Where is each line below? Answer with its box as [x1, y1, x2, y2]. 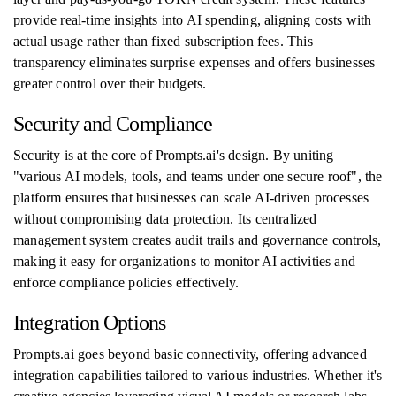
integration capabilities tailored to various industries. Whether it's [13, 368, 383, 383]
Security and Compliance [13, 112, 213, 135]
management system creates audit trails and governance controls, [13, 232, 382, 247]
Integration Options [13, 311, 165, 334]
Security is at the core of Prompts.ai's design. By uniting [13, 148, 334, 163]
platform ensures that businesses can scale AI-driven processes [13, 190, 369, 205]
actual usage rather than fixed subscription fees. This [13, 34, 313, 49]
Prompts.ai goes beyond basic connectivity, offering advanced [13, 346, 367, 362]
